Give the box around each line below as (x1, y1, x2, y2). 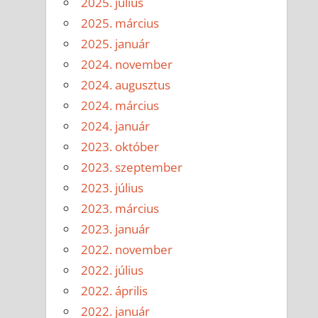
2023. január (81, 221, 150, 238)
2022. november (81, 241, 173, 258)
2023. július (81, 180, 144, 197)
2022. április (81, 283, 148, 300)
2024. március (81, 97, 160, 114)
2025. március (81, 15, 160, 32)
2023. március (81, 200, 160, 217)
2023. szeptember (81, 159, 183, 176)
